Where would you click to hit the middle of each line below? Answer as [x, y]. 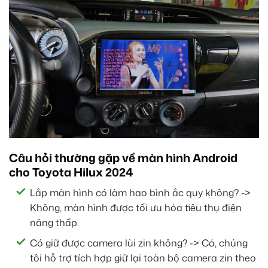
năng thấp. [54, 222]
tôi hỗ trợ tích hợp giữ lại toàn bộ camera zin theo [143, 258]
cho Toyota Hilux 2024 [71, 172]
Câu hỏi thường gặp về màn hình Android [123, 158]
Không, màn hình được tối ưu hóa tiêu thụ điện [136, 207]
